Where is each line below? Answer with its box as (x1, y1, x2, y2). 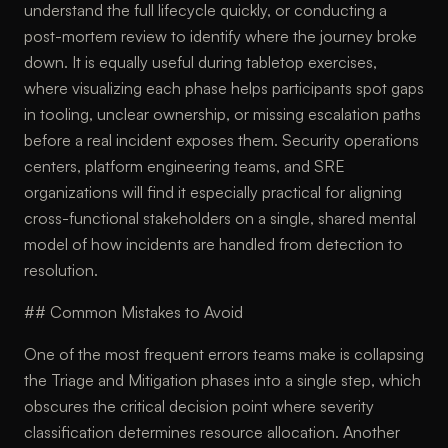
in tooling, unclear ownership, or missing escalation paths (24, 104, 421, 124)
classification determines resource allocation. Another (24, 422, 400, 442)
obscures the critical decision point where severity (24, 396, 374, 416)
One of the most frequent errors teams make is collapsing (24, 344, 424, 364)
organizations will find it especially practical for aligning (24, 182, 402, 202)
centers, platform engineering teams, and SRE (24, 156, 345, 176)
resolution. (24, 260, 98, 280)
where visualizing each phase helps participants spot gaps (24, 78, 424, 98)
